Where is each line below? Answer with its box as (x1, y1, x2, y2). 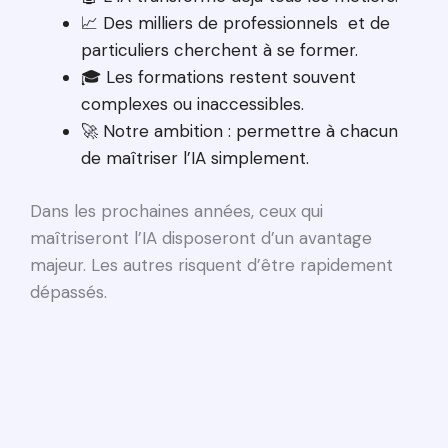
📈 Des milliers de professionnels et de (81, 12, 390, 35)
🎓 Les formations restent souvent (81, 66, 356, 89)
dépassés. (30, 280, 107, 303)
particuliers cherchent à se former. (81, 39, 358, 62)
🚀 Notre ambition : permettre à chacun (81, 120, 398, 143)
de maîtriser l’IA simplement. (81, 147, 309, 170)
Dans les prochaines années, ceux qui (30, 199, 323, 222)
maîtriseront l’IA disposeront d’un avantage (30, 226, 372, 249)
